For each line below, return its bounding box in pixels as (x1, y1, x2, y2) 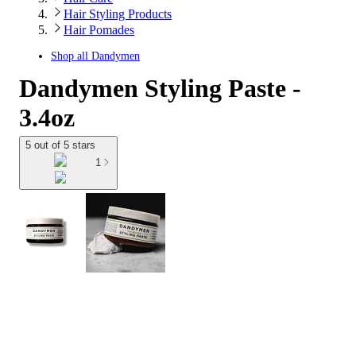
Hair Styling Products (64, 7, 172, 21)
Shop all (51, 50, 91, 62)
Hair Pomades (64, 23, 134, 37)
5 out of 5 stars (25, 139, 95, 151)
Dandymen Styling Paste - (19, 74, 301, 103)
